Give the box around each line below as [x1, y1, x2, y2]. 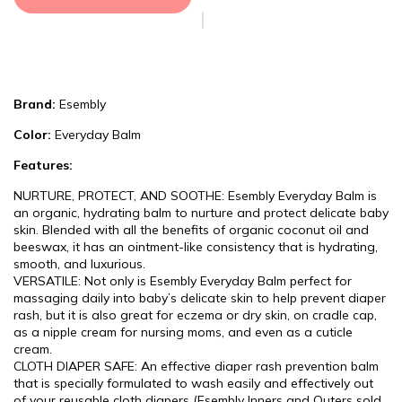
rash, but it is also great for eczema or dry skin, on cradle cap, [13, 307, 377, 323]
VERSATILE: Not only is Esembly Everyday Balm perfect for [13, 273, 352, 289]
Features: [13, 157, 73, 173]
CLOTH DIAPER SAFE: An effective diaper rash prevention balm [13, 358, 379, 374]
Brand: [13, 96, 56, 112]
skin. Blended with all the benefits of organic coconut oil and [13, 222, 369, 238]
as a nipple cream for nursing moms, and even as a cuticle [13, 324, 353, 340]
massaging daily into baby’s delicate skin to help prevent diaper [13, 290, 386, 306]
